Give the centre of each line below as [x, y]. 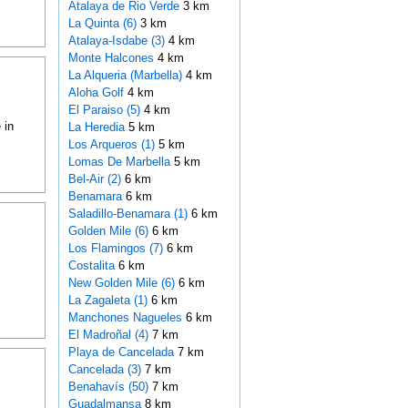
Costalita [93, 266]
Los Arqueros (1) [111, 145]
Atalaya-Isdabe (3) [116, 41]
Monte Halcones [112, 58]
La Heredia [98, 127]
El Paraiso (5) [104, 110]
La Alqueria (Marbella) [127, 76]
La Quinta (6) [102, 24]
